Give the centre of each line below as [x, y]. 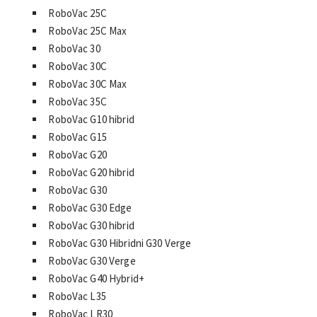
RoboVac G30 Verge [92, 260]
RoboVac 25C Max [88, 30]
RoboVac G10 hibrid [91, 119]
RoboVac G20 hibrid [91, 172]
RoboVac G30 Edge [90, 207]
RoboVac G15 [77, 137]
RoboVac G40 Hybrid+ [96, 278]
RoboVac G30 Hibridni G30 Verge [120, 243]
